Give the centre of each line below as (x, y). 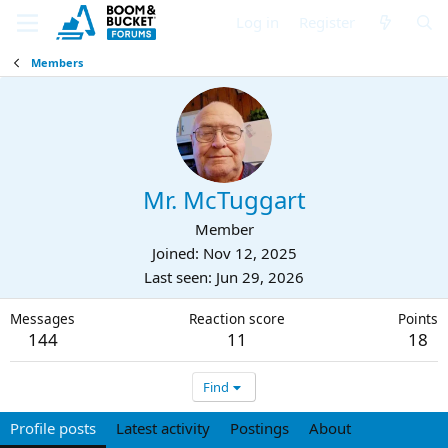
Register (327, 22)
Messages (42, 318)
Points (418, 318)
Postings (259, 428)
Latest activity (163, 428)
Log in (258, 22)
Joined (173, 253)
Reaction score (236, 318)
